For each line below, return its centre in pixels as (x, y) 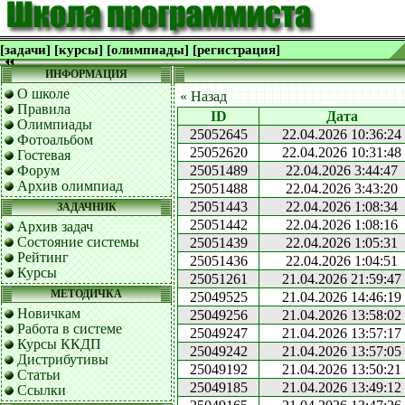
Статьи (39, 375)
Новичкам (49, 313)
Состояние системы (78, 242)
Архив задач (55, 226)
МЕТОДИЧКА (86, 294)
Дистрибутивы (63, 359)
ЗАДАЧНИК (86, 207)
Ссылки (42, 390)
